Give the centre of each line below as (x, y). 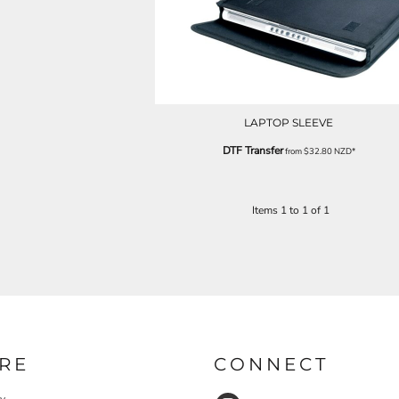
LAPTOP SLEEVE (289, 123)
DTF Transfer (252, 151)
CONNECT (271, 365)
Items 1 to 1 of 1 (290, 211)
